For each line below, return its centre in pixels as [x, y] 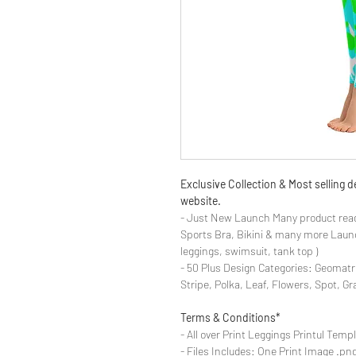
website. [201, 200]
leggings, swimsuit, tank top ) [249, 250]
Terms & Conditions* [230, 317]
